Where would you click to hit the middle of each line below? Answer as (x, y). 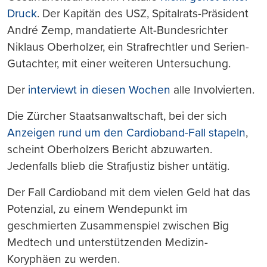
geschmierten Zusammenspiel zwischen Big (118, 225)
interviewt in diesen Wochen (99, 89)
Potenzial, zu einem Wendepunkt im (97, 209)
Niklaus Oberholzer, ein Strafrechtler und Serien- (128, 46)
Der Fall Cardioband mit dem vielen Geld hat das (129, 192)
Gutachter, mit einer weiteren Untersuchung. (119, 63)
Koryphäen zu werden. (63, 259)
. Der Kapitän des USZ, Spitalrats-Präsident (143, 13)
